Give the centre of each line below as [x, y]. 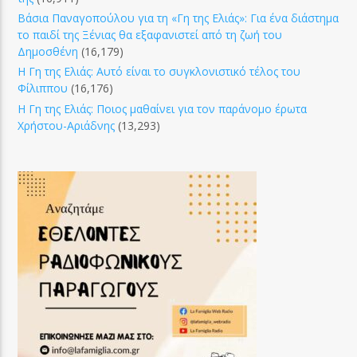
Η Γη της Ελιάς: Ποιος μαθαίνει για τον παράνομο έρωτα [163, 108]
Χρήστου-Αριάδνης [67, 125]
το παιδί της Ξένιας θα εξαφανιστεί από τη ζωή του [150, 35]
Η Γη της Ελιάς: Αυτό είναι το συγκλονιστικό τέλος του [159, 72]
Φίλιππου [43, 88]
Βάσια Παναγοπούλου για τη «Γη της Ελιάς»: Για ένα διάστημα [178, 18]
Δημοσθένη [48, 52]
